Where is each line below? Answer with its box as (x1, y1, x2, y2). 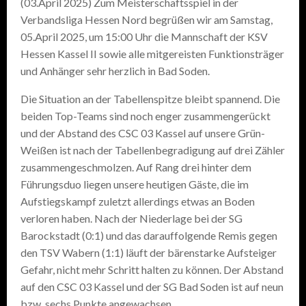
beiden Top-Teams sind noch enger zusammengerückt (20, 109, 270, 122)
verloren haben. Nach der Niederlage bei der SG (20, 212, 242, 225)
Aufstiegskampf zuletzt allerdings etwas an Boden (20, 195, 255, 208)
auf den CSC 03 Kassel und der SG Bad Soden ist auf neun (20, 280, 283, 293)
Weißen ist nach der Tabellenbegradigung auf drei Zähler (20, 143, 285, 156)
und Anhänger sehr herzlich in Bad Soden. (20, 64, 210, 77)
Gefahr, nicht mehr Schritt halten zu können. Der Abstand (20, 263, 283, 276)
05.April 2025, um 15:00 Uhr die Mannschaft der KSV (20, 30, 268, 43)
